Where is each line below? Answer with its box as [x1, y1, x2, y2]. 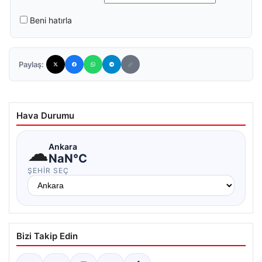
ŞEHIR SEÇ [27, 166, 69, 175]
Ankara [49, 141, 77, 151]
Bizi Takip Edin [16, 230, 78, 242]
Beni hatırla [30, 15, 72, 25]
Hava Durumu [16, 110, 74, 121]
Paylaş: [19, 60, 44, 69]
